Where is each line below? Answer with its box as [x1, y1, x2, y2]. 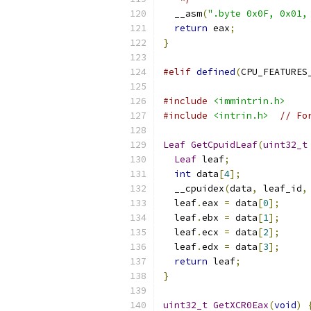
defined [196, 66, 235, 78]
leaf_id [258, 183, 302, 194]
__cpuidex [163, 183, 224, 194]
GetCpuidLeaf [191, 139, 258, 151]
